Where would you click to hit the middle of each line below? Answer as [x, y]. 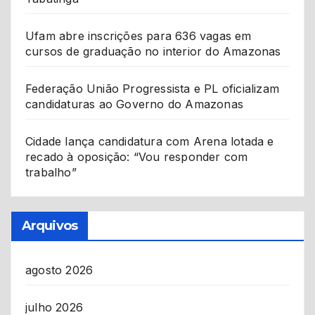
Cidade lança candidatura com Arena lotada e [150, 142]
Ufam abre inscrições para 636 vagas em [139, 36]
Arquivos [50, 226]
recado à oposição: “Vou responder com [137, 157]
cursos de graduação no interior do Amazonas [153, 52]
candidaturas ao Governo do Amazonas [134, 104]
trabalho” [51, 173]
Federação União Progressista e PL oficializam [153, 89]
